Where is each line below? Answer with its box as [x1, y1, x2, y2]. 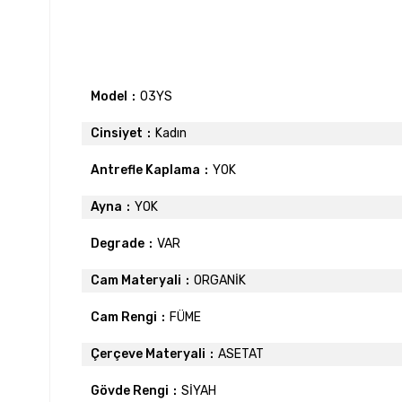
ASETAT [218, 345, 264, 362]
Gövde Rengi [91, 382, 169, 398]
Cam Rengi [91, 309, 157, 325]
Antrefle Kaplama [91, 162, 200, 178]
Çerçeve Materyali [91, 345, 205, 362]
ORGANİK [194, 272, 246, 288]
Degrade [91, 235, 144, 251]
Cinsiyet [91, 125, 143, 141]
